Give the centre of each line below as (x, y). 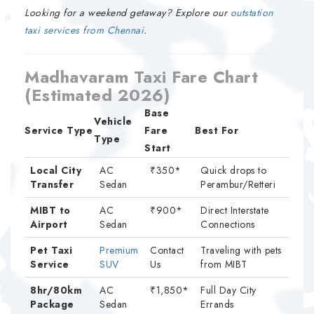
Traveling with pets (241, 250)
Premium (119, 250)
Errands (217, 304)
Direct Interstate (235, 210)
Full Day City (228, 290)
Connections (228, 224)
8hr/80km (56, 290)
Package (52, 304)
